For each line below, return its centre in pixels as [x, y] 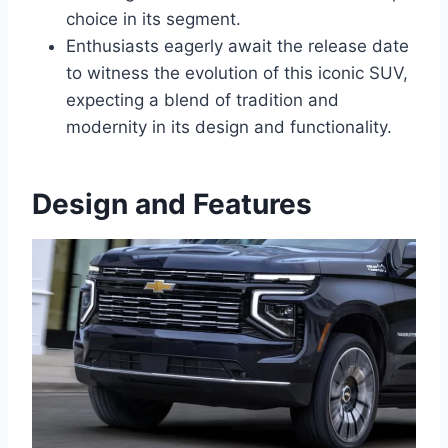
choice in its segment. [153, 19]
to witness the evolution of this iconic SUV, [237, 73]
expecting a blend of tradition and [202, 100]
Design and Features [172, 204]
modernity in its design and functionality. [229, 127]
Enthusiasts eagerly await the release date [237, 46]
